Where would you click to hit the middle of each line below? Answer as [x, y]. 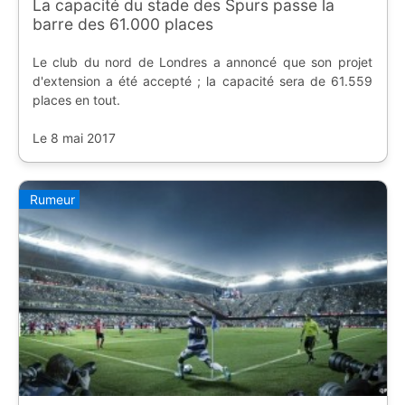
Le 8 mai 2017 [74, 138]
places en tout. [76, 100]
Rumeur [52, 199]
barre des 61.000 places [122, 24]
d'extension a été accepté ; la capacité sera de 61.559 [202, 81]
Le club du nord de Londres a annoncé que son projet [202, 62]
